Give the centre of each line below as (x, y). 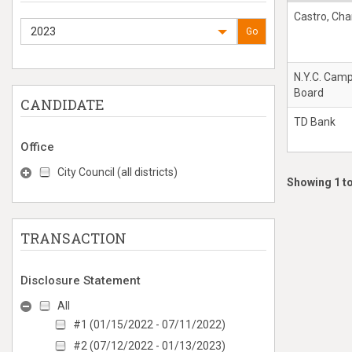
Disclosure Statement (81, 280)
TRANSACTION (73, 238)
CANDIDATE (62, 104)
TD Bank (315, 122)
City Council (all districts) (117, 172)
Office (37, 147)
